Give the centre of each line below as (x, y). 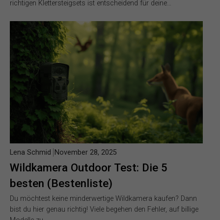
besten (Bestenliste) (61, 183)
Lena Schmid (30, 152)
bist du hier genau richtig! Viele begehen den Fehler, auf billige (104, 209)
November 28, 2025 (86, 152)
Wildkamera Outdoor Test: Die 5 (89, 167)
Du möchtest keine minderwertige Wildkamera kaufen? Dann (103, 198)
